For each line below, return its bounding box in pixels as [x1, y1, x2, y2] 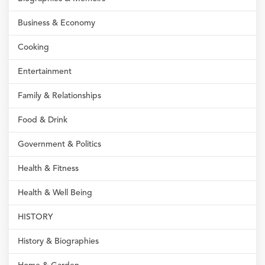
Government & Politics [18, 140, 101, 148]
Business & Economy [18, 19, 95, 27]
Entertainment [18, 67, 72, 76]
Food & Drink [18, 116, 67, 124]
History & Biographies [18, 237, 99, 245]
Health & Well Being [18, 189, 92, 197]
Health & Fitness [18, 164, 79, 173]
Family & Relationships [18, 92, 101, 100]
